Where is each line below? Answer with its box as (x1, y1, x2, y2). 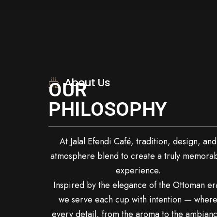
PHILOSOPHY (48, 97, 167, 121)
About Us (64, 75, 110, 90)
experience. (115, 164, 161, 177)
